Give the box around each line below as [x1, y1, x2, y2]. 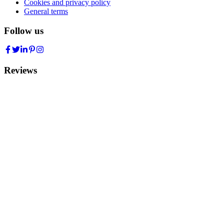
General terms [24, 6, 68, 15]
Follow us [4, 25, 43, 36]
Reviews [4, 65, 37, 76]
